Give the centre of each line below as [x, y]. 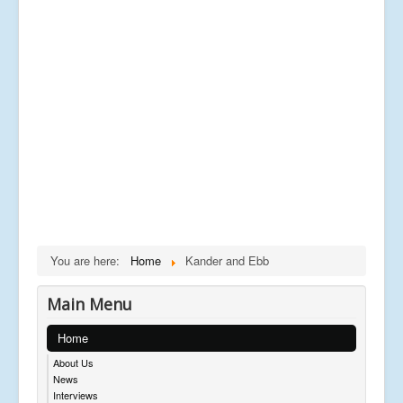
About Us [73, 362]
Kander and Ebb [227, 260]
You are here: [89, 260]
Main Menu [90, 304]
